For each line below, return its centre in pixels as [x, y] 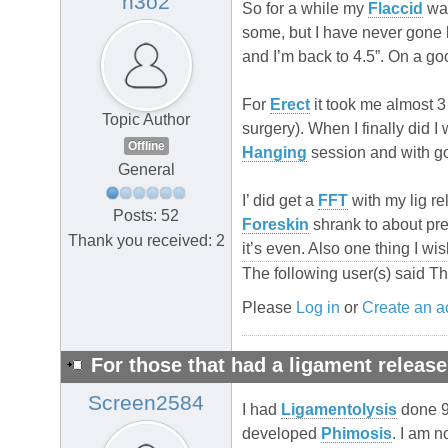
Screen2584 [146, 403]
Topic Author [146, 120]
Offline [146, 146]
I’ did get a [280, 201]
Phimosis [356, 434]
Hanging [274, 153]
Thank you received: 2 [146, 240]
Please [269, 308]
